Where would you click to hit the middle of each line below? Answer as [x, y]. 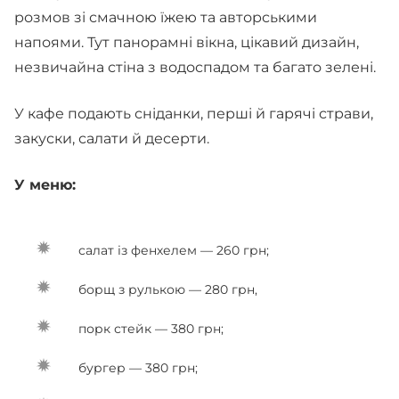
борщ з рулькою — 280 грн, [168, 289]
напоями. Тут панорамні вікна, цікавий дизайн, [187, 42]
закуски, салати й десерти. [112, 138]
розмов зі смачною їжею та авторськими [166, 17]
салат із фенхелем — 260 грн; [175, 250]
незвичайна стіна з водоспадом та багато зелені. [199, 67]
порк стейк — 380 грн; [151, 329]
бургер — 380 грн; [138, 368]
